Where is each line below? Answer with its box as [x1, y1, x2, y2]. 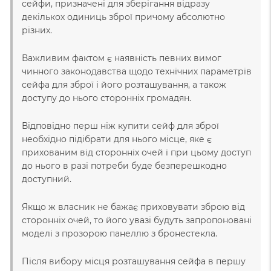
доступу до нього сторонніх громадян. [22, 92, 191, 103]
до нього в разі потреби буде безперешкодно [22, 160, 227, 171]
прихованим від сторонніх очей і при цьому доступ [22, 146, 251, 158]
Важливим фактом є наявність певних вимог [22, 52, 221, 64]
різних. [22, 24, 52, 36]
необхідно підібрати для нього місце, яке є [22, 133, 212, 145]
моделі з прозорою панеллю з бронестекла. [22, 227, 217, 239]
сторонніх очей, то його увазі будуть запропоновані [22, 214, 252, 226]
